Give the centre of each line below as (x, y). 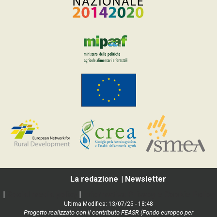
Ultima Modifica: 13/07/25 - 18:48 (108, 204)
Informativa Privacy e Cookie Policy (149, 195)
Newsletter (146, 179)
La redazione (94, 179)
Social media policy (42, 195)
